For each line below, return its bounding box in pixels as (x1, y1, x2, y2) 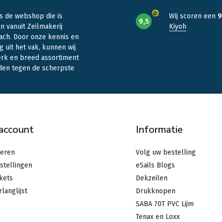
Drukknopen (136, 187, 175, 195)
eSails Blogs (136, 161, 175, 169)
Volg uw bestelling (136, 148, 196, 157)
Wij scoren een (169, 12, 218, 20)
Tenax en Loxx (136, 213, 180, 221)
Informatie (136, 123, 183, 136)
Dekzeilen (136, 174, 167, 182)
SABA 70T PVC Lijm (136, 200, 194, 208)
